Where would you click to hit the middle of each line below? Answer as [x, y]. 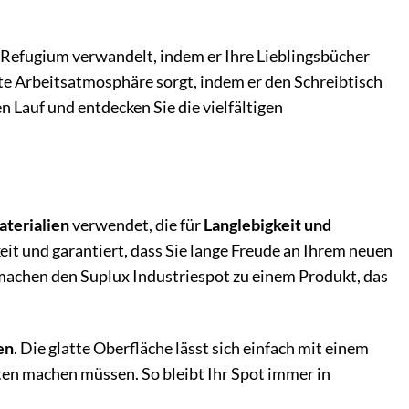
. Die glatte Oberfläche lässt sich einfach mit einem [191, 348]
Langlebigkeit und [267, 225]
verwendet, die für [136, 225]
